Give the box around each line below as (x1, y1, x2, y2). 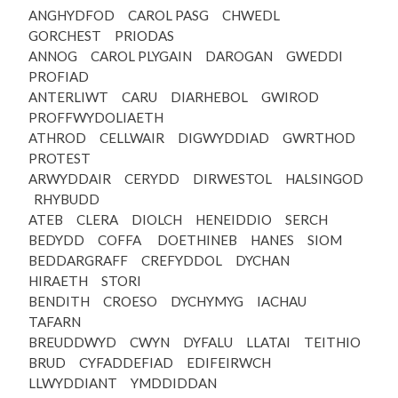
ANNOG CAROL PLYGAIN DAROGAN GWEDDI (28, 48, 354, 65)
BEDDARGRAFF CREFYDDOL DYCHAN (28, 252, 300, 269)
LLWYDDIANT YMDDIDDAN (28, 375, 217, 392)
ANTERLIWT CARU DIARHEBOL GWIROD (28, 89, 330, 106)
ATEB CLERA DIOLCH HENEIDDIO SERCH (28, 211, 328, 228)
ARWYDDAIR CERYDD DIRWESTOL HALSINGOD (28, 171, 369, 187)
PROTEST (28, 150, 91, 167)
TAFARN (28, 314, 81, 330)
